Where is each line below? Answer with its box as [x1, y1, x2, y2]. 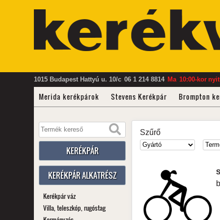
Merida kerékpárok [38, 91, 99, 102]
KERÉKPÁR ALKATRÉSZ [48, 169, 117, 181]
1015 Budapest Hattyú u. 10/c [33, 76, 121, 83]
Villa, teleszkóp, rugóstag [43, 203, 106, 213]
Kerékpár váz [43, 191, 76, 201]
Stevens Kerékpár [110, 91, 167, 102]
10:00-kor [179, 76, 207, 83]
